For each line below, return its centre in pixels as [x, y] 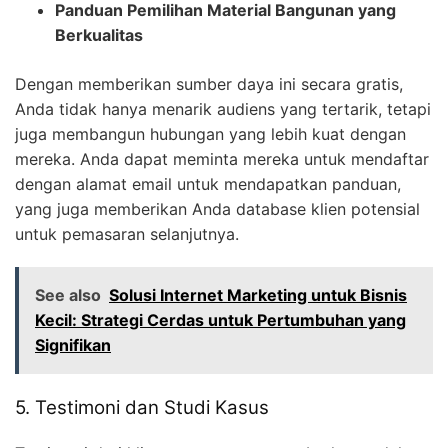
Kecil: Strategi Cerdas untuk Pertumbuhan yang [220, 320]
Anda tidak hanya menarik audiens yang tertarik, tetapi [223, 109]
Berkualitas [99, 35]
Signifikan [73, 345]
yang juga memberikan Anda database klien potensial [217, 209]
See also [68, 295]
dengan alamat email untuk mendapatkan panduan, [208, 184]
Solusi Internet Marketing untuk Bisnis [258, 295]
